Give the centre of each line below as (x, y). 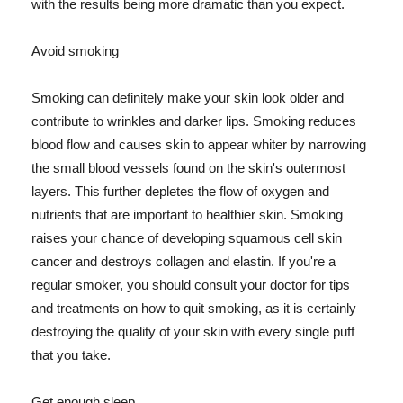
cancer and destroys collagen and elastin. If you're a (184, 262)
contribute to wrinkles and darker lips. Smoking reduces (194, 121)
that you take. (71, 355)
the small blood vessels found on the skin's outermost (188, 168)
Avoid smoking (75, 51)
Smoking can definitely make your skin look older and (188, 98)
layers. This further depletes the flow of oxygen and (180, 192)
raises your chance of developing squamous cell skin (187, 238)
